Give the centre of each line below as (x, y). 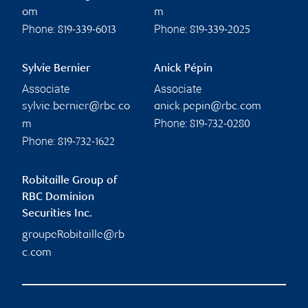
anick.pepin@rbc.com (208, 107)
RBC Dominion (58, 198)
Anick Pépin (183, 69)
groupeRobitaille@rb (73, 236)
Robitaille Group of (69, 181)
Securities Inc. (57, 214)
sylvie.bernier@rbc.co (76, 107)
